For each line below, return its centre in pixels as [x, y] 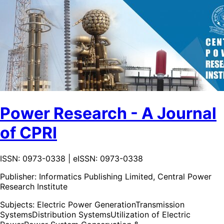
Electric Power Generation [86, 204]
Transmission [160, 204]
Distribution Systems [71, 214]
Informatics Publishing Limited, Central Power [125, 176]
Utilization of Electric [150, 214]
